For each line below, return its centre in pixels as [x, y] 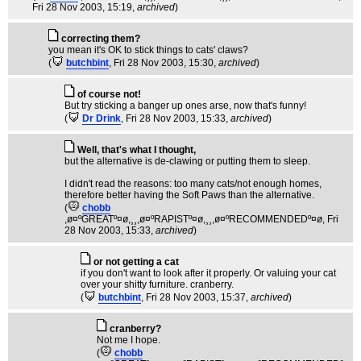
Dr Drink [102, 118]
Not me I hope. [129, 340]
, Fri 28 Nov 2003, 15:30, [164, 63]
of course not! [109, 94]
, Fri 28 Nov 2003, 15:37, [196, 297]
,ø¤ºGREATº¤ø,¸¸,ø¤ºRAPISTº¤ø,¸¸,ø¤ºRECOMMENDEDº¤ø [193, 219]
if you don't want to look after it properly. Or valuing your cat [208, 273]
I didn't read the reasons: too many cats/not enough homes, [193, 184]
